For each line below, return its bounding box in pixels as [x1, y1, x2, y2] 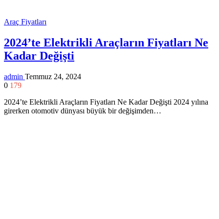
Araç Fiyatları [4, 18, 46, 26]
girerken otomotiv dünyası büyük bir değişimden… [4, 107, 161, 115]
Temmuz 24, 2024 [25, 72, 81, 81]
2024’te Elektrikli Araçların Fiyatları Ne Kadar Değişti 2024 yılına [4, 98, 208, 107]
